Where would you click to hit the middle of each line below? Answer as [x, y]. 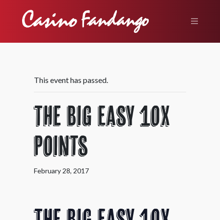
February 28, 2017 [61, 170]
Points [61, 147]
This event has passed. [71, 80]
